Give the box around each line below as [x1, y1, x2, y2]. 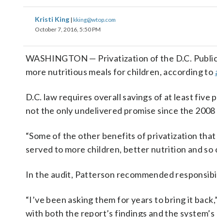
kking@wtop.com [73, 16, 116, 23]
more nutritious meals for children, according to [26, 66, 215, 77]
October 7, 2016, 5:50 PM [35, 26, 101, 33]
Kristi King [35, 15, 71, 23]
